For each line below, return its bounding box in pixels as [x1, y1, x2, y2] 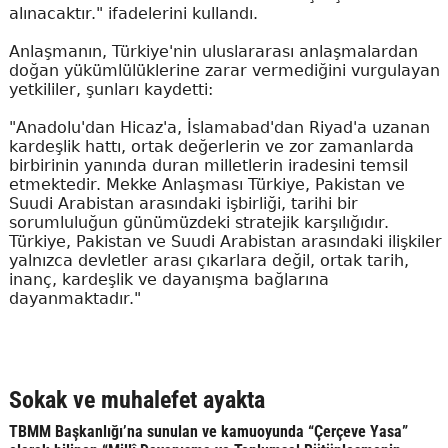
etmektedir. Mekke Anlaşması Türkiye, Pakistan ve [8, 175, 405, 195]
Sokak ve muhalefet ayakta [8, 386, 265, 415]
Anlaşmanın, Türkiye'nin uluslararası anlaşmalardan [8, 42, 418, 62]
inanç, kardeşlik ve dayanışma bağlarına [8, 270, 329, 290]
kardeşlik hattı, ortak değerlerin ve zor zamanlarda [8, 137, 414, 157]
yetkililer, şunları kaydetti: [8, 80, 213, 100]
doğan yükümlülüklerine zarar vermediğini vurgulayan [8, 61, 440, 81]
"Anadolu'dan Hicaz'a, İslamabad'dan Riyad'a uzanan [8, 118, 430, 138]
